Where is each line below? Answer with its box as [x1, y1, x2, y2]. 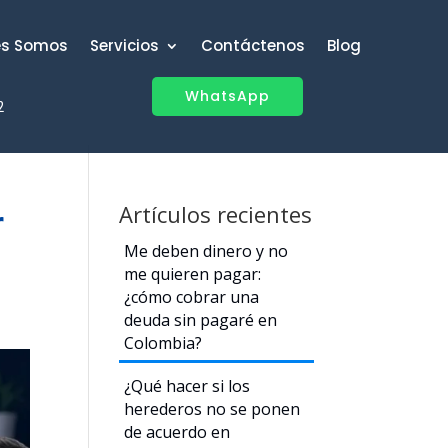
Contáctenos [200, 35, 305, 56]
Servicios [89, 35, 159, 56]
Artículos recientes [119, 199, 313, 229]
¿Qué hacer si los [124, 375, 251, 397]
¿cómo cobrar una [124, 286, 260, 308]
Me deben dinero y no [124, 240, 289, 262]
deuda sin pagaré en [124, 309, 278, 331]
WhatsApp [185, 86, 271, 106]
